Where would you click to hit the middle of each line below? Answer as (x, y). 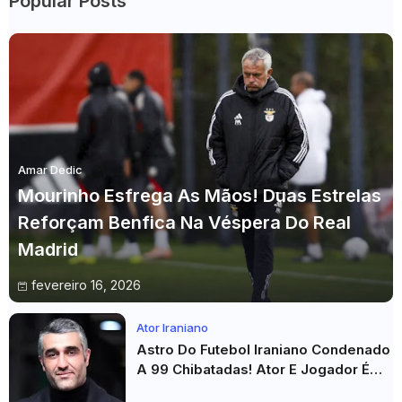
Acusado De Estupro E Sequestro (249, 389)
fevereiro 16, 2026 (86, 285)
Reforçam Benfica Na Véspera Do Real (184, 223)
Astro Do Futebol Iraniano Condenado (263, 350)
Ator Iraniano (172, 328)
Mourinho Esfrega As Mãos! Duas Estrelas (200, 196)
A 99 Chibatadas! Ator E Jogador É (253, 369)
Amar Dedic (50, 170)
